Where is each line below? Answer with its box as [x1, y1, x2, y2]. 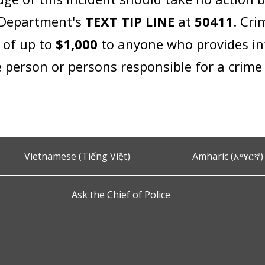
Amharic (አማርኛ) [192, 150, 263, 163]
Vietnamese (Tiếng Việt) [24, 150, 131, 163]
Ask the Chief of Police [71, 188, 170, 201]
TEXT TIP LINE [85, 12, 175, 30]
